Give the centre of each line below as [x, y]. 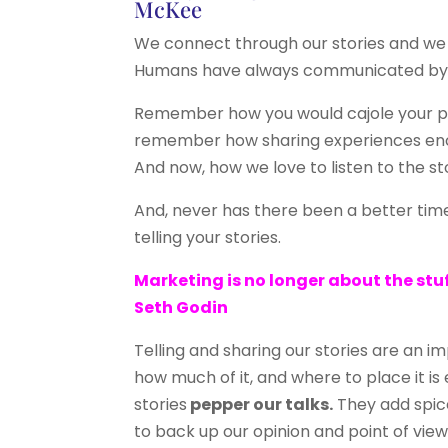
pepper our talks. [260, 405]
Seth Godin [181, 308]
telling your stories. [208, 238]
